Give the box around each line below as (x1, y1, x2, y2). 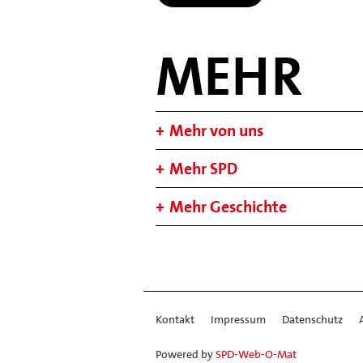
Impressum (211, 312, 266, 327)
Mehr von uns (169, 120, 263, 142)
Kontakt (156, 312, 194, 327)
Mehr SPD (169, 158, 237, 180)
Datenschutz (282, 312, 343, 327)
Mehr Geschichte (169, 196, 287, 218)
